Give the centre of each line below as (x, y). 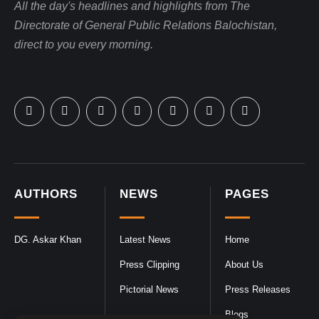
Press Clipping (149, 265)
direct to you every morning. (84, 44)
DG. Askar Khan (48, 240)
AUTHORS (46, 194)
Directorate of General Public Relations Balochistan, (146, 25)
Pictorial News (149, 290)
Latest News (145, 240)
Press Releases (257, 290)
